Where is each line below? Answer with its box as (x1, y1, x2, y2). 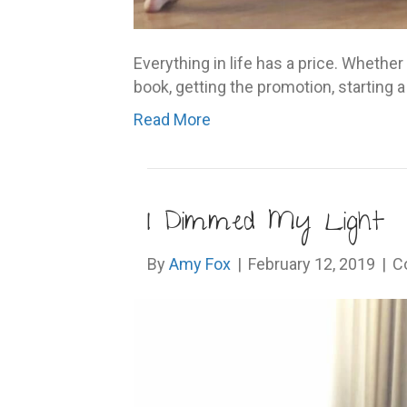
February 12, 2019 (248, 254, 375, 273)
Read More (134, 110, 211, 129)
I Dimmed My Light (147, 203, 384, 246)
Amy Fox (169, 254, 231, 273)
